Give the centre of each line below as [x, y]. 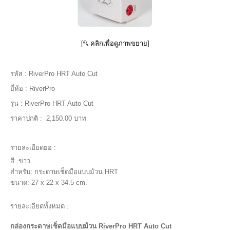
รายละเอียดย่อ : [33, 148]
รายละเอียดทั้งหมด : [40, 206]
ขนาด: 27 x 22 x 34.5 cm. [49, 183]
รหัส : [18, 74]
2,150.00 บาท [66, 119]
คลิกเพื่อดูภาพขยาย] [119, 44]
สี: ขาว [20, 161]
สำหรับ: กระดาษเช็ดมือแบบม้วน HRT [64, 172]
